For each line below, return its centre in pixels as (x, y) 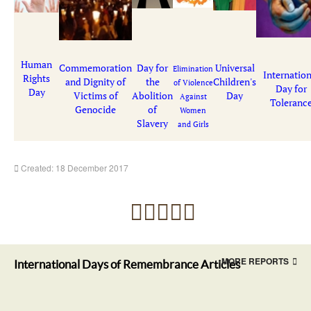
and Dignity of (95, 82)
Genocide (95, 110)
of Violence (193, 83)
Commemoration (95, 68)
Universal (235, 68)
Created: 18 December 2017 (75, 168)
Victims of (95, 96)
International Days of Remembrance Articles (127, 264)
